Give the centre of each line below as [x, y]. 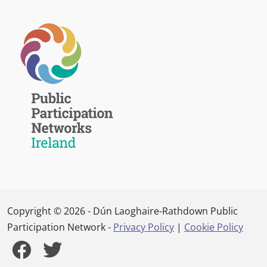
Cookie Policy [214, 227]
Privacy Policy [144, 227]
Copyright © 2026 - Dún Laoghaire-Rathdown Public [122, 211]
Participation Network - [60, 227]
